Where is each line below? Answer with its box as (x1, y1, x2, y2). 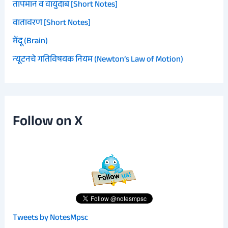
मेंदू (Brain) (13, 35, 48, 49)
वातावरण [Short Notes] (13, 16, 91, 31)
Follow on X (13, 110, 83, 135)
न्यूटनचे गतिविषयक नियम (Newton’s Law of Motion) (13, 53, 184, 68)
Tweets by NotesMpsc (13, 211, 89, 225)
